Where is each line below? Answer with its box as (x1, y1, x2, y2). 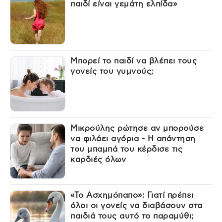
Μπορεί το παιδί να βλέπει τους (70, 56, 197, 65)
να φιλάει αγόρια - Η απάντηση (70, 134, 196, 143)
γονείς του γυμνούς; (70, 67, 154, 75)
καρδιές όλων (70, 155, 126, 164)
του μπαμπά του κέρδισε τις (70, 145, 183, 153)
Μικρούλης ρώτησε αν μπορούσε (70, 124, 204, 132)
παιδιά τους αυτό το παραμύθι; (70, 212, 194, 221)
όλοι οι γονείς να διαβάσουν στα (70, 202, 203, 210)
